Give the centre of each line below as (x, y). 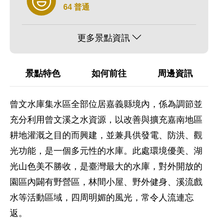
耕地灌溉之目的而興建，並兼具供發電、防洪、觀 (106, 135)
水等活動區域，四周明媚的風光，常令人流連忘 (102, 198)
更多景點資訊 (103, 38)
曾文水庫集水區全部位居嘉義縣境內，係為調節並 (106, 104)
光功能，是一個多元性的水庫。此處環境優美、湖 (106, 151)
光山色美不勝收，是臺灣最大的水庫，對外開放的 (106, 166)
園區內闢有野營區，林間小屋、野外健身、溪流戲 (106, 182)
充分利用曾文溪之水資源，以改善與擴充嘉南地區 (106, 120)
